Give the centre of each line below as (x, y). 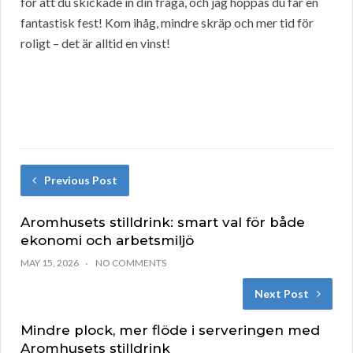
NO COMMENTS (131, 263)
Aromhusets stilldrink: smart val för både (163, 223)
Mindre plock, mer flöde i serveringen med (170, 331)
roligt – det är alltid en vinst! (95, 43)
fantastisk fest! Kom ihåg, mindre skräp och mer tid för (167, 23)
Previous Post (81, 180)
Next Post (282, 294)
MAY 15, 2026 (50, 263)
